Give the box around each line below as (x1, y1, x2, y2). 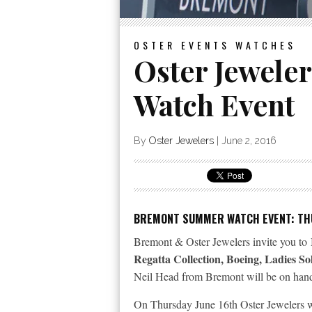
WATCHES (235, 38, 296, 52)
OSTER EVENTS (134, 38, 230, 52)
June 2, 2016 (221, 135, 276, 146)
